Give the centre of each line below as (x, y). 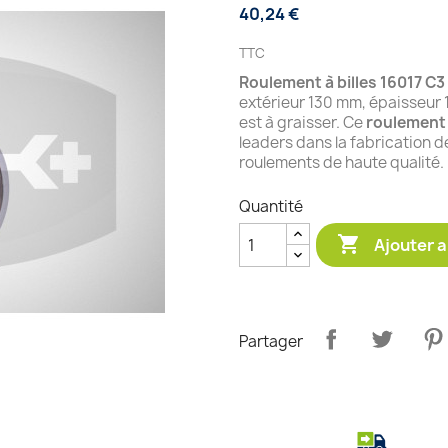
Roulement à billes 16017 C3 (342, 82)
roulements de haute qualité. (341, 162)
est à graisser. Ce (302, 122)
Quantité (271, 206)
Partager (271, 341)
